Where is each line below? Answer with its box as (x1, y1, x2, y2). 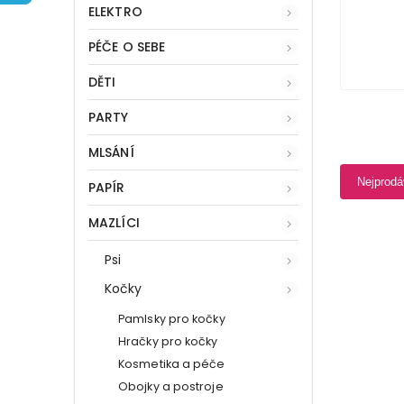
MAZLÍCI (88, 213, 140, 232)
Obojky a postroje (118, 378, 224, 394)
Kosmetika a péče (118, 355, 225, 372)
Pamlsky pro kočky (118, 310, 225, 326)
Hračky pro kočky (118, 333, 218, 349)
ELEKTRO (88, 2, 142, 21)
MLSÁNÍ (88, 142, 134, 161)
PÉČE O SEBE (88, 37, 166, 56)
